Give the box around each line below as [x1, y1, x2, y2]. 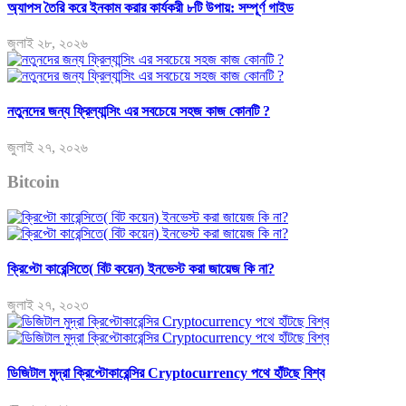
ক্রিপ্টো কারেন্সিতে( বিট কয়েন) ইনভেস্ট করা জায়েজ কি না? [7, 261, 275, 277]
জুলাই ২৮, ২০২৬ [7, 35, 88, 51]
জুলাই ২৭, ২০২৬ [7, 139, 88, 155]
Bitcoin [7, 172, 60, 192]
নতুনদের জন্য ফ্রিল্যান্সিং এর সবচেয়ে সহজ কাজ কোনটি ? [7, 103, 270, 120]
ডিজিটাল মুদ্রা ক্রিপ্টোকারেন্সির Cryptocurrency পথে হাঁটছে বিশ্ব [7, 364, 324, 381]
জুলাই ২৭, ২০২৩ [7, 296, 88, 313]
